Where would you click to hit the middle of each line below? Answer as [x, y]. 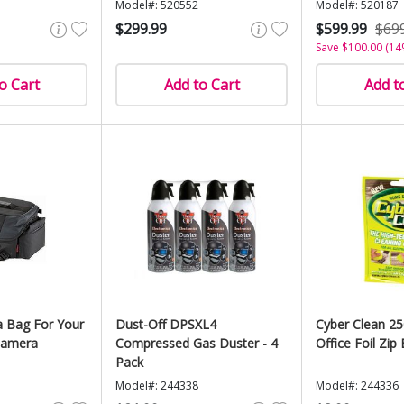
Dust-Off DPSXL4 [166, 324]
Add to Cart [202, 85]
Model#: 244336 [357, 386]
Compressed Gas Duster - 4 [197, 343]
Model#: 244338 [157, 386]
